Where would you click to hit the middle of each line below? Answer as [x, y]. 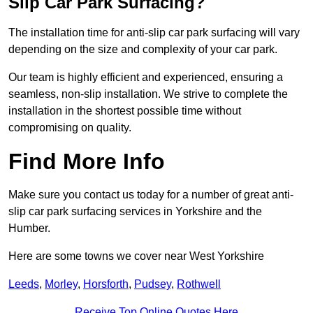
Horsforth [106, 284]
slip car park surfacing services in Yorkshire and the [135, 212]
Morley [61, 284]
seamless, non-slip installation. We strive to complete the [148, 94]
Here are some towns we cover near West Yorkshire [136, 256]
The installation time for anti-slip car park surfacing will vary [154, 33]
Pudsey [153, 284]
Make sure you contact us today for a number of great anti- [151, 195]
